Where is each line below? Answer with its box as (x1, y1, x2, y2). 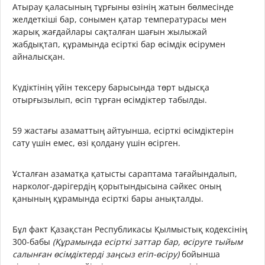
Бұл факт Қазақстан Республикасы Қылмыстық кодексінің (12, 224, 247, 235)
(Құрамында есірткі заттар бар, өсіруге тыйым (50, 236, 243, 247)
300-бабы (12, 236, 50, 247)
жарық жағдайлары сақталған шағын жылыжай (12, 26, 207, 37)
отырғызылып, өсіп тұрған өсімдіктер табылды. (12, 94, 207, 105)
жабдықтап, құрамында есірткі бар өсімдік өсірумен (12, 38, 225, 50)
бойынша (179, 248, 220, 260)
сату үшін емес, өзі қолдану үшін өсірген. (12, 137, 180, 148)
